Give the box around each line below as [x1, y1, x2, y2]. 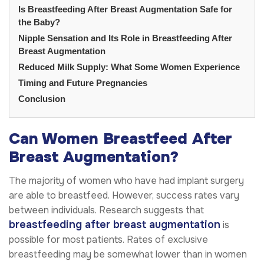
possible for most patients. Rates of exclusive [9, 233, 208, 246]
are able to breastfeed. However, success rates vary [9, 189, 239, 202]
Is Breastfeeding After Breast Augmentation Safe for [18, 4, 232, 14]
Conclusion [18, 93, 65, 104]
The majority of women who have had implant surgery [9, 174, 244, 187]
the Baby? [18, 16, 60, 27]
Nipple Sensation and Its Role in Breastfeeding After [18, 32, 232, 43]
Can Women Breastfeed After [9, 128, 232, 148]
